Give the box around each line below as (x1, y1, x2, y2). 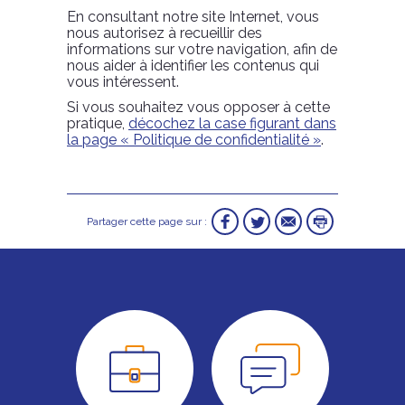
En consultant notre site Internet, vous (67, 8, 319, 25)
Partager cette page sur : (87, 215, 207, 228)
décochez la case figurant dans (128, 115, 336, 132)
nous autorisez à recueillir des (67, 24, 262, 42)
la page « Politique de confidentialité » (67, 131, 321, 148)
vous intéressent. (67, 73, 179, 90)
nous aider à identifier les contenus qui (67, 57, 319, 74)
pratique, (67, 115, 128, 132)
